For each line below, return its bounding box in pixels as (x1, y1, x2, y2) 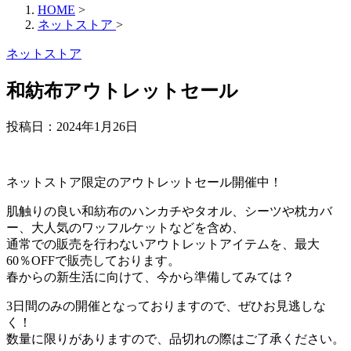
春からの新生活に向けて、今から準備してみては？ (6, 270, 295, 284)
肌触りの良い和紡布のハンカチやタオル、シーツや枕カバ (6, 204, 332, 218)
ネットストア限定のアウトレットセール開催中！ (6, 175, 282, 189)
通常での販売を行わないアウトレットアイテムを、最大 (6, 237, 320, 251)
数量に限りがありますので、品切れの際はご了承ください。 (6, 331, 345, 346)
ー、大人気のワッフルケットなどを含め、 (6, 220, 244, 234)
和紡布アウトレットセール (6, 80, 238, 101)
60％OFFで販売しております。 (6, 253, 180, 267)
